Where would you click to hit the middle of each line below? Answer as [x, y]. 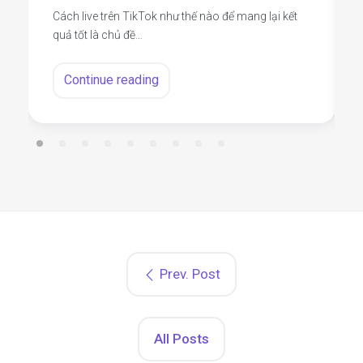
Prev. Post [190, 274]
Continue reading [111, 80]
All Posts [181, 339]
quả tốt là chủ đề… [97, 35]
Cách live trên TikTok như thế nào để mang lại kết [175, 17]
